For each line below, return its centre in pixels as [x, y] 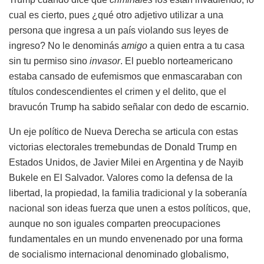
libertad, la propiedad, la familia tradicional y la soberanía [128, 193]
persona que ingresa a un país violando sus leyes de [119, 30]
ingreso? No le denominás [65, 45]
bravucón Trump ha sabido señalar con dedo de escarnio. [129, 107]
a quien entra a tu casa [196, 45]
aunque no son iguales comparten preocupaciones [115, 223]
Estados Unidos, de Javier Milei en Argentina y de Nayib [126, 162]
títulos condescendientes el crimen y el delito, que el [118, 91]
